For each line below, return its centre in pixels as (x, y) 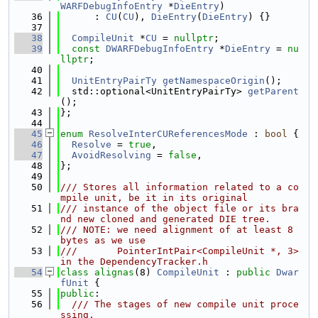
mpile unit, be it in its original (154, 198)
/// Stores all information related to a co (180, 187)
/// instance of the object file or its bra (180, 208)
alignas (114, 272)
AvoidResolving (111, 155)
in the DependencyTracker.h (134, 262)
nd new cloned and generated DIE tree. (165, 219)
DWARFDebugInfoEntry (160, 49)
